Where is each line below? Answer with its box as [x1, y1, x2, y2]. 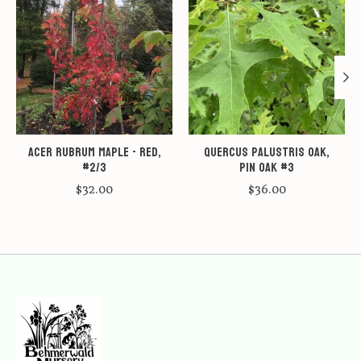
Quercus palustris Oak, [204, 140, 330, 164]
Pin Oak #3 [239, 156, 294, 180]
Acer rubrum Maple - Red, [27, 140, 161, 164]
